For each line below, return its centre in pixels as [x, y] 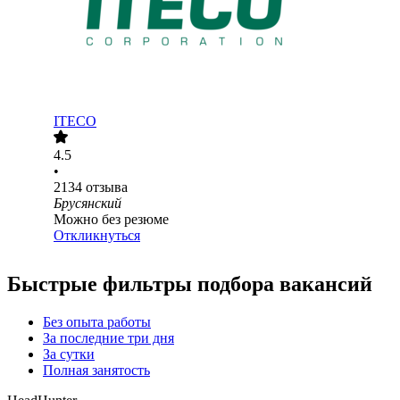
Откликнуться [97, 236]
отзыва [107, 187]
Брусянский [87, 204]
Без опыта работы [97, 322]
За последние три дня [108, 338]
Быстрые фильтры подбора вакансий [190, 284]
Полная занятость [96, 371]
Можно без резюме [111, 220]
